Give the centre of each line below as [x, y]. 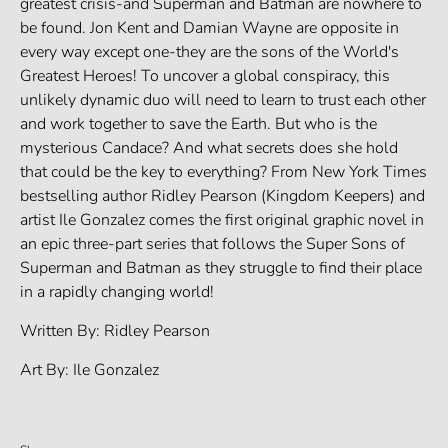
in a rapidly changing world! [117, 292]
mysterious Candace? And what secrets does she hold [209, 148]
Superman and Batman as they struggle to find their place [221, 268]
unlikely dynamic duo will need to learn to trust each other [223, 100]
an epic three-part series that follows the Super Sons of [212, 244]
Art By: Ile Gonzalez [89, 370]
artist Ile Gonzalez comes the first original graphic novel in [222, 220]
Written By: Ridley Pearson [115, 331]
